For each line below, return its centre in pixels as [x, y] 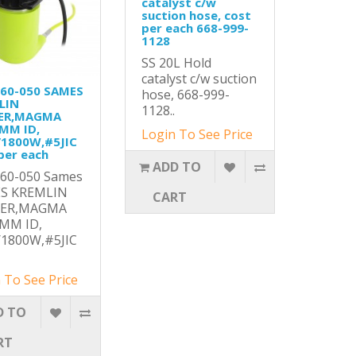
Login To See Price [197, 134]
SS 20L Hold [176, 63]
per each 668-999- [195, 28]
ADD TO [176, 167]
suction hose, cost [196, 15]
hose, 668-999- [185, 95]
